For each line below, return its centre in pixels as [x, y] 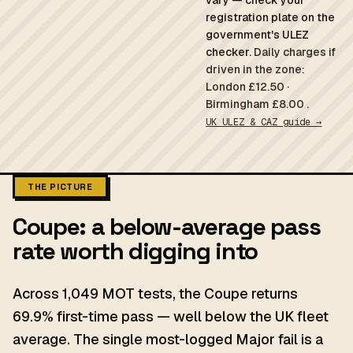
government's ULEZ [258, 35]
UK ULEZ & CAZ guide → [264, 122]
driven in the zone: [256, 69]
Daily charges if [295, 52]
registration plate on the [271, 17]
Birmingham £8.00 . [258, 104]
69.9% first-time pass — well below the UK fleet [171, 316]
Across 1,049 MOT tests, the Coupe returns [155, 294]
